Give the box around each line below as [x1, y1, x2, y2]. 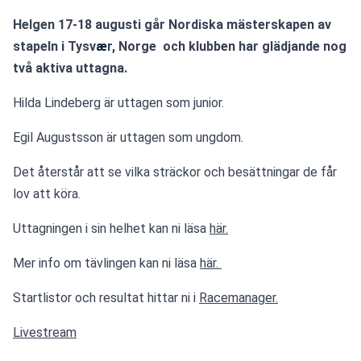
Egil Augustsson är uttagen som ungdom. [13, 130, 247, 146]
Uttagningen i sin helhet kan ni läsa [13, 221, 210, 237]
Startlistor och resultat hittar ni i [13, 290, 199, 306]
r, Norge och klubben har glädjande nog [107, 39, 346, 55]
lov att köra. [13, 186, 84, 202]
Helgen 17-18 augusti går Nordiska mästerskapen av [13, 17, 331, 33]
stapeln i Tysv [13, 39, 96, 55]
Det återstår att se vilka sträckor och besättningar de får [13, 164, 337, 180]
